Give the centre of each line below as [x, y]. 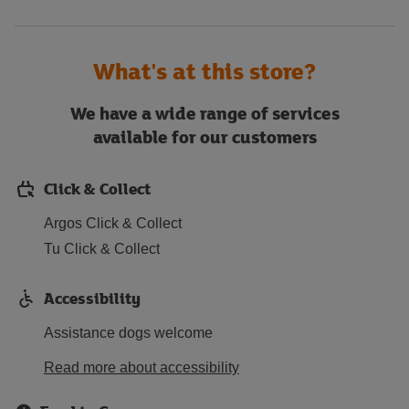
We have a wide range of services [204, 113]
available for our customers [204, 136]
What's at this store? [204, 71]
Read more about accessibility [142, 367]
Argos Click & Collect [113, 223]
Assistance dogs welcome [128, 333]
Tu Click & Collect [102, 249]
